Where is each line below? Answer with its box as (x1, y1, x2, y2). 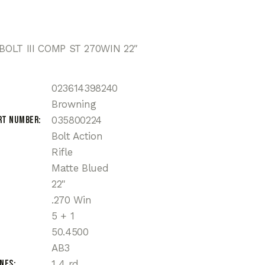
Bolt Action (51, 130, 103, 143)
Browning (51, 98, 96, 111)
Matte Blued (51, 162, 109, 174)
